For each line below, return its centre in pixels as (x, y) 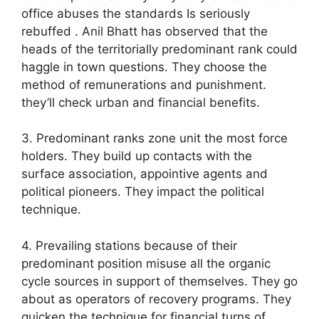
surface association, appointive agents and (145, 174)
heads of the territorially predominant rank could (159, 49)
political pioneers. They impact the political (143, 192)
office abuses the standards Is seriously (136, 13)
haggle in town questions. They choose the (144, 67)
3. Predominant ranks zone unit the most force (155, 138)
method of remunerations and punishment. (144, 84)
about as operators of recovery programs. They (156, 299)
